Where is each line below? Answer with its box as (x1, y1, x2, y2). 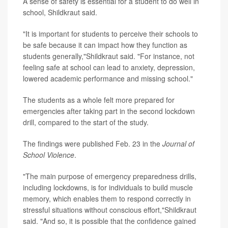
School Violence (23, 150, 74, 160)
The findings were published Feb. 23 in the (23, 138, 162, 149)
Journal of (162, 138, 194, 149)
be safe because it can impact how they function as (23, 40, 187, 50)
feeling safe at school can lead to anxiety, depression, (23, 62, 195, 72)
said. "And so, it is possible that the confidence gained (23, 216, 196, 226)
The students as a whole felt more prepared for (23, 95, 175, 105)
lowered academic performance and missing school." (23, 73, 193, 83)
